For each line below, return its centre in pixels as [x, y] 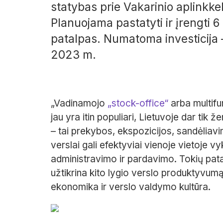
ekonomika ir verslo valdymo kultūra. [131, 187]
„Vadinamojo [79, 103]
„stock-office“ [138, 103]
